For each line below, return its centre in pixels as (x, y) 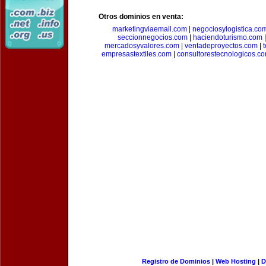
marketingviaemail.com (149, 29)
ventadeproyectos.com (221, 46)
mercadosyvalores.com (142, 46)
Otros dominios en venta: (141, 17)
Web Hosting (235, 261)
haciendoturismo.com (228, 37)
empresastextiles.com (136, 54)
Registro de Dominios (176, 261)
